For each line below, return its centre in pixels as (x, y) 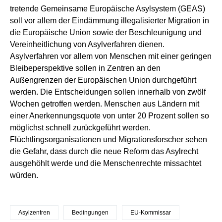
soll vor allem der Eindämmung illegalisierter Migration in (110, 21)
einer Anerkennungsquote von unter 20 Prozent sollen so (110, 116)
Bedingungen (90, 213)
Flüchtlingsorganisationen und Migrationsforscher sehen (109, 140)
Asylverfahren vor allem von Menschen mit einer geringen (111, 56)
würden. (24, 175)
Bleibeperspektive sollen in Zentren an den (85, 68)
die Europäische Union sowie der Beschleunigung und (106, 33)
